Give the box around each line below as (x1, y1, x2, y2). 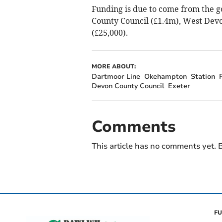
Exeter (167, 81, 190, 91)
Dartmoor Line (91, 72, 140, 82)
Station (190, 72, 215, 82)
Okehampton (144, 72, 187, 82)
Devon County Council (91, 81, 164, 91)
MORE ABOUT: (91, 62, 136, 71)
